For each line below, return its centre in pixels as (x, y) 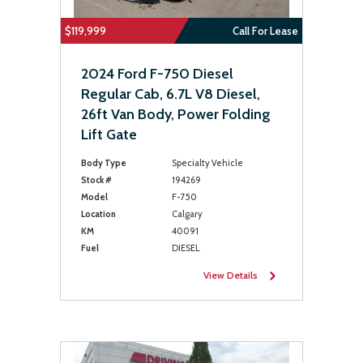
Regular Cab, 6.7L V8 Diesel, (171, 94)
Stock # (96, 180)
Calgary (187, 214)
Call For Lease (265, 31)
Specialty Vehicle (207, 163)
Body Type (104, 163)
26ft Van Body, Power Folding (176, 114)
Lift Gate (109, 135)
